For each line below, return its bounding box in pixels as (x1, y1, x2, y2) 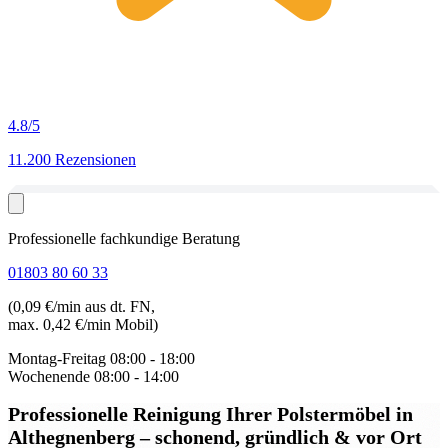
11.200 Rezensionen (8, 151, 136, 168)
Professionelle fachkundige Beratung (8, 230, 240, 247)
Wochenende (8, 368, 90, 385)
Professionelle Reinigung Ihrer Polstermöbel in (8, 402, 413, 425)
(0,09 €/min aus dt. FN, (8, 298, 155, 315)
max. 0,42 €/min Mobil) (8, 316, 158, 333)
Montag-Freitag (8, 350, 106, 367)
